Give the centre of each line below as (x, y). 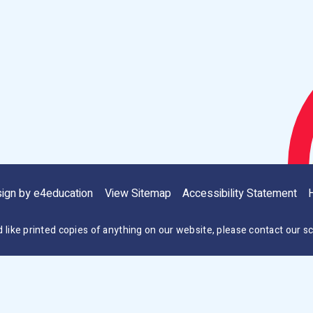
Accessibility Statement (239, 193)
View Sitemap (138, 193)
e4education (64, 193)
